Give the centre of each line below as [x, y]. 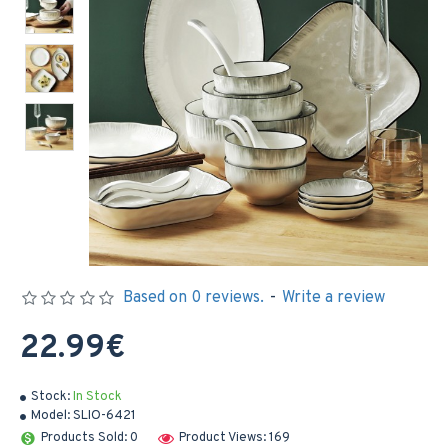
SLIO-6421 [104, 416]
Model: [50, 416]
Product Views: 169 [234, 437]
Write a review [333, 298]
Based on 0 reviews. [193, 298]
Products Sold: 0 [89, 437]
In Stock [97, 397]
